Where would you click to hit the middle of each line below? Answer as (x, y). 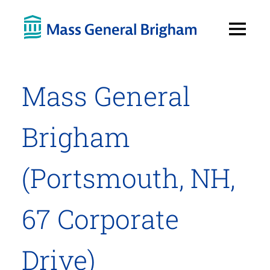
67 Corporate (100, 219)
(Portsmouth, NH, (128, 178)
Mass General (106, 96)
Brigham (76, 137)
